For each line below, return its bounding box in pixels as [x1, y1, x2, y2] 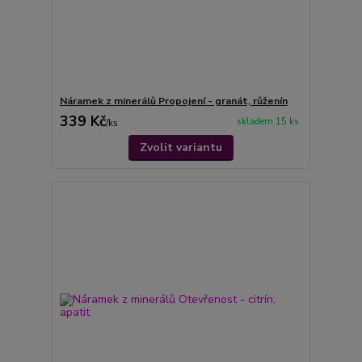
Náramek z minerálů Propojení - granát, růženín [59, 94, 288, 107]
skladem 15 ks [236, 116, 299, 128]
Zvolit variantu [139, 139, 222, 155]
